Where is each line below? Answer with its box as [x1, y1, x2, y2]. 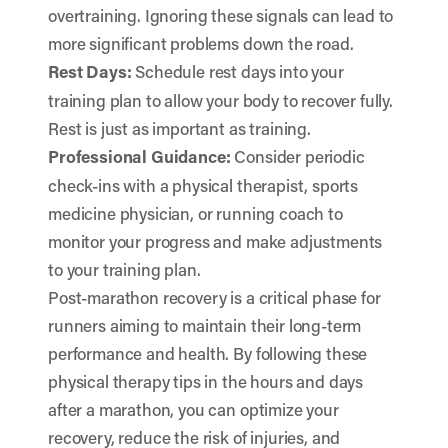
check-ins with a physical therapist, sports [48, 174, 359, 196]
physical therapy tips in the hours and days [48, 370, 364, 392]
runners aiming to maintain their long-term [48, 314, 362, 336]
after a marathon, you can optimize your [48, 398, 339, 420]
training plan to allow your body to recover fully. [48, 89, 393, 111]
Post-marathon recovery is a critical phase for [48, 286, 381, 308]
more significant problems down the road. [48, 32, 354, 54]
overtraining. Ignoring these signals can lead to [48, 4, 394, 26]
